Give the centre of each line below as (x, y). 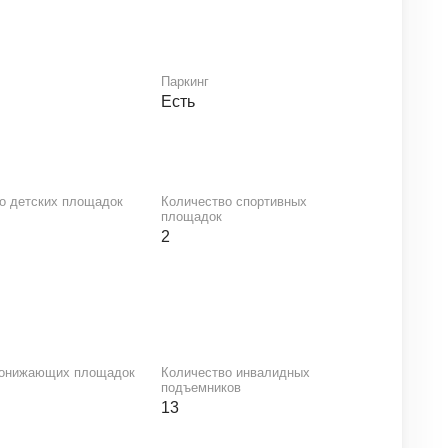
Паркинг (184, 81)
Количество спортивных (233, 201)
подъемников (200, 387)
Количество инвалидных (235, 372)
